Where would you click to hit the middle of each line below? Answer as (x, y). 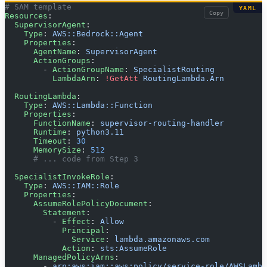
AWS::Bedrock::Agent (98, 34)
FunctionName (48, 123)
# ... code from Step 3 (72, 159)
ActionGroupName (88, 70)
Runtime (36, 132)
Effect (76, 222)
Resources (26, 16)
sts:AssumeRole (133, 249)
